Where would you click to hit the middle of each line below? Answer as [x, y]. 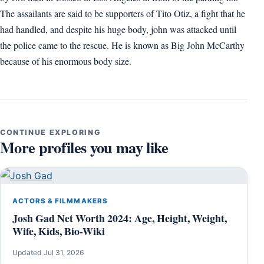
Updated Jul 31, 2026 [48, 252]
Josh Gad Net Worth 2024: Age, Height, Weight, [120, 218]
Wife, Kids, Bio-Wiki [59, 231]
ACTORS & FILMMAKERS [60, 201]
